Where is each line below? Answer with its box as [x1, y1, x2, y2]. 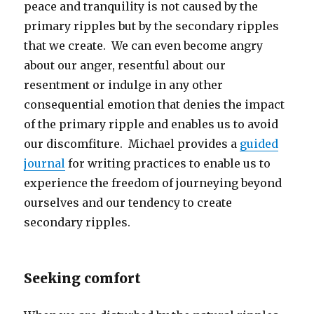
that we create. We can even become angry [24, 39, 264, 53]
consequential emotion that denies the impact [24, 97, 285, 112]
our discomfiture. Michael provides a [24, 137, 240, 151]
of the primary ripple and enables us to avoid [24, 117, 279, 132]
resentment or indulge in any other [24, 78, 224, 93]
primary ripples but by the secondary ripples [24, 19, 280, 34]
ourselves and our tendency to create [24, 196, 233, 210]
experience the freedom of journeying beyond [24, 176, 282, 191]
